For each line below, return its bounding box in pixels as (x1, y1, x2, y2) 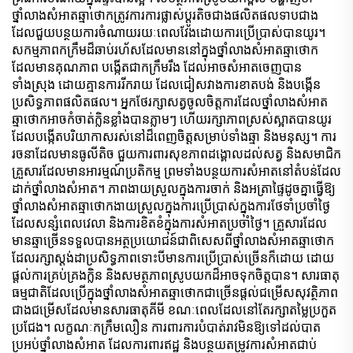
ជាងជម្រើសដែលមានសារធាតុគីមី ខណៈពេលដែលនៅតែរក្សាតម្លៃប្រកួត (12, 302, 336, 318)
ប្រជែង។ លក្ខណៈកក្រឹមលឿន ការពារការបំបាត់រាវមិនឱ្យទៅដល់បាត (12, 319, 321, 335)
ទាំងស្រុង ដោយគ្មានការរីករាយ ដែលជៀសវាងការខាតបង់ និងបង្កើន (12, 76, 321, 92)
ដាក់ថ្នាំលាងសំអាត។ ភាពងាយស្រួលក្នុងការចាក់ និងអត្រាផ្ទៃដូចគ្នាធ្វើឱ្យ (12, 180, 336, 196)
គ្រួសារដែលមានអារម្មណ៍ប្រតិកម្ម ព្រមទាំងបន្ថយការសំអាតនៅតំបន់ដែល (12, 163, 341, 179)
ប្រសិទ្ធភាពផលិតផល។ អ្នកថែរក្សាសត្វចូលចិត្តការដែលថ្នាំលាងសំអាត (12, 94, 328, 110)
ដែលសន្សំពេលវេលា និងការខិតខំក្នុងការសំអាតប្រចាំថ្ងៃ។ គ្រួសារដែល (12, 215, 327, 231)
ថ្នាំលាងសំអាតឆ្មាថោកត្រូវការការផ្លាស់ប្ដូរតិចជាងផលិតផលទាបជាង (12, 7, 318, 23)
